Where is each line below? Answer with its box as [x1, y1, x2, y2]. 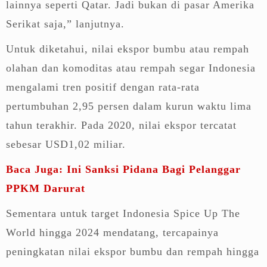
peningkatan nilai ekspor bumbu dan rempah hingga [6, 245, 259, 257]
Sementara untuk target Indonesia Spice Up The [6, 207, 240, 219]
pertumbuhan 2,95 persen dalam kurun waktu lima [6, 100, 252, 112]
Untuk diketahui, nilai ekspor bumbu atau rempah [6, 42, 249, 55]
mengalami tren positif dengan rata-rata [6, 80, 200, 93]
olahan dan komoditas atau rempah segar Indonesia [6, 61, 256, 74]
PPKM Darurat [6, 182, 85, 194]
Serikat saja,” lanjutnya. [6, 17, 125, 30]
